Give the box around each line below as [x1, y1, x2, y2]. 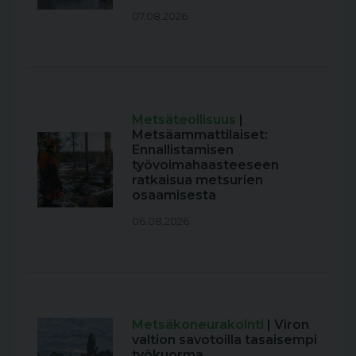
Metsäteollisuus [132, 111, 239, 127]
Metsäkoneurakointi [132, 316, 267, 332]
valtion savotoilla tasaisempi [132, 331, 317, 347]
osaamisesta [132, 187, 216, 203]
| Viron [267, 316, 309, 332]
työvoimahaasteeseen [132, 157, 279, 172]
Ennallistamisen [132, 141, 234, 157]
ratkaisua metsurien [132, 172, 263, 188]
